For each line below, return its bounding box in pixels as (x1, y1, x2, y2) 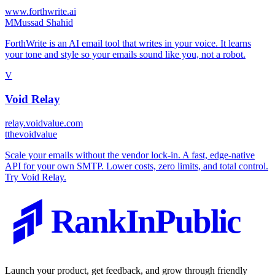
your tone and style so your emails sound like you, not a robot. (5, 49, 246, 60)
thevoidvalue (7, 128, 57, 139)
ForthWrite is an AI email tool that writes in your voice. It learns (5, 38, 251, 49)
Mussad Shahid (14, 17, 73, 28)
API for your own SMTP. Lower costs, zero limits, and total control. (5, 160, 268, 171)
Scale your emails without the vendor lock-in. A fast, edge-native (5, 149, 255, 160)
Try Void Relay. (5, 171, 66, 182)
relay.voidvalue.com (5, 117, 83, 128)
